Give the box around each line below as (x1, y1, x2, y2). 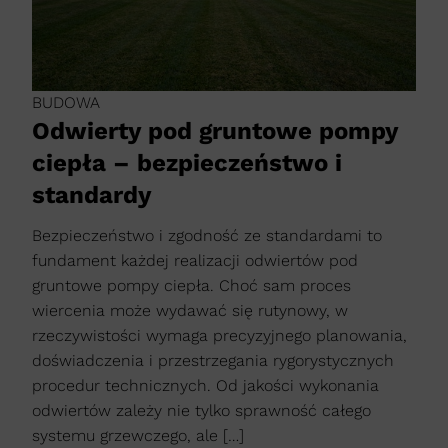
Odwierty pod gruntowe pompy (32, 116, 398, 145)
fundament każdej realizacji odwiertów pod (32, 250, 358, 270)
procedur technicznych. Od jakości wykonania (32, 375, 379, 395)
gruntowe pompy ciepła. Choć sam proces (32, 275, 351, 295)
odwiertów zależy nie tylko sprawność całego (32, 400, 371, 420)
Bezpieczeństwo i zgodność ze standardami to (32, 225, 382, 245)
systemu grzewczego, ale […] (32, 425, 244, 445)
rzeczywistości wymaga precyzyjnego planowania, (32, 325, 407, 345)
